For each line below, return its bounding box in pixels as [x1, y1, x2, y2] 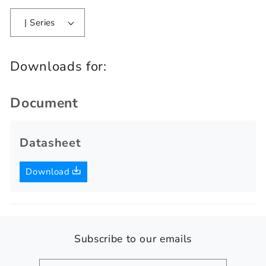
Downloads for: [10, 57, 107, 75]
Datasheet [20, 134, 81, 151]
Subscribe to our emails [74, 232, 192, 246]
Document [10, 93, 78, 112]
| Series [30, 16, 55, 28]
